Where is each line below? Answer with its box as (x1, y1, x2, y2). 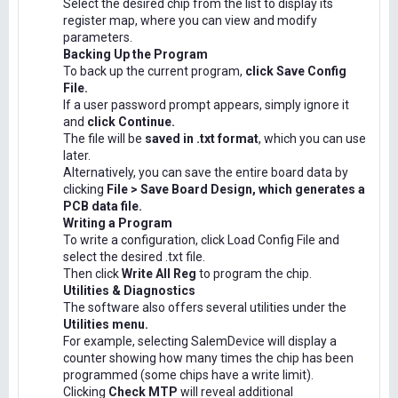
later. (63, 147, 91, 163)
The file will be (63, 131, 145, 146)
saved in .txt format (145, 131, 259, 146)
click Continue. (87, 114, 175, 129)
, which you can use (259, 131, 366, 146)
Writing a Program (63, 215, 172, 230)
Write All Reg (122, 266, 196, 281)
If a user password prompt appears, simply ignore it (63, 97, 349, 112)
